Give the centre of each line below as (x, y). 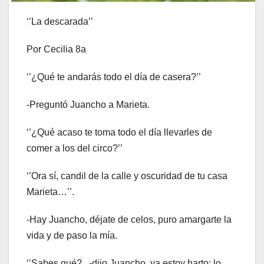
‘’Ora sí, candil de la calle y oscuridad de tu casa (127, 176)
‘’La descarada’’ (60, 21)
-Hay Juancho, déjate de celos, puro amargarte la (129, 219)
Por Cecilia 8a (56, 49)
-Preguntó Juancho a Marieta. (88, 104)
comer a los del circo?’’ (75, 148)
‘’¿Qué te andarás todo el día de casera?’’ (114, 77)
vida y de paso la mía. (72, 235)
